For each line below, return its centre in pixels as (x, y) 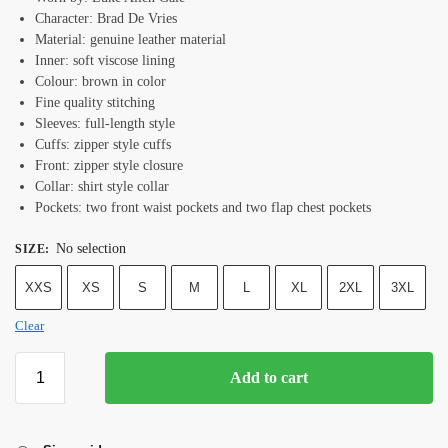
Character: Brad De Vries (106, 19)
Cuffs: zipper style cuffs (103, 145)
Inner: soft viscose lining (107, 61)
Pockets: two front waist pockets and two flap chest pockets (203, 208)
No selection (91, 249)
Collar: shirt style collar (104, 187)
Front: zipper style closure (111, 166)
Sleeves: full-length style (105, 124)
